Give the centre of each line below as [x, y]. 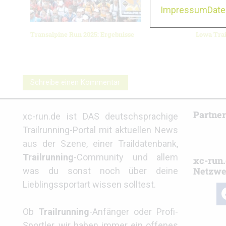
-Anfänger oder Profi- [134, 212]
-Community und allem [126, 157]
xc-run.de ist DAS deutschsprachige [101, 117]
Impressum [184, 10]
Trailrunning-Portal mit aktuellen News [101, 130]
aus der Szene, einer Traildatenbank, [101, 144]
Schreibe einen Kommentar [75, 83]
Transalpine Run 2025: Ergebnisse [82, 34]
